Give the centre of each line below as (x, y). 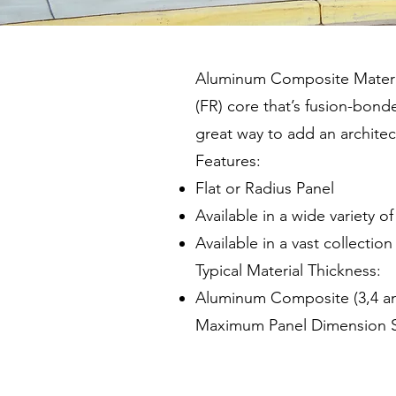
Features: (228, 161)
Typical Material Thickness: (288, 270)
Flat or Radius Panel (265, 188)
